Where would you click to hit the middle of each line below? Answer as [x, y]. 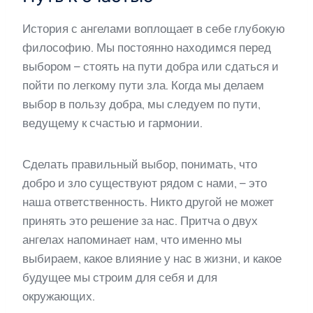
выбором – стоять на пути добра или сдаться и [151, 67]
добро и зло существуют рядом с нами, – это [145, 183]
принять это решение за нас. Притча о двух [140, 221]
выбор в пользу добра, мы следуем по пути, [141, 104]
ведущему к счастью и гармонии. [112, 123]
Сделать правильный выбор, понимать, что [140, 165]
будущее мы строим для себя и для [120, 278]
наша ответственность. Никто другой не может [148, 202]
